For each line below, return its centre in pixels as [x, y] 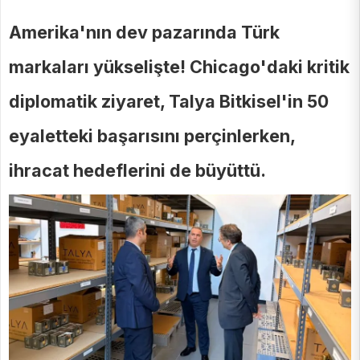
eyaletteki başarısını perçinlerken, [152, 136]
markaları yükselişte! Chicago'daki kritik [179, 67]
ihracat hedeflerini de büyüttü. [137, 170]
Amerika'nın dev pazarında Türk [144, 32]
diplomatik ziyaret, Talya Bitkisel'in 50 [169, 101]
